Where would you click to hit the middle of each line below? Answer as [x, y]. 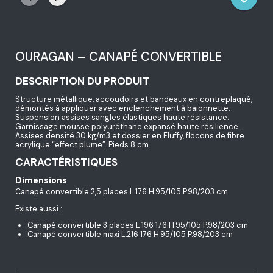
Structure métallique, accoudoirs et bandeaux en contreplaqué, [134, 99]
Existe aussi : [39, 208]
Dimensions [41, 180]
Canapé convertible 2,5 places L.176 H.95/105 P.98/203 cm [122, 191]
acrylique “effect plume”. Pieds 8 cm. [83, 145]
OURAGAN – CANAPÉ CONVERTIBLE [119, 56]
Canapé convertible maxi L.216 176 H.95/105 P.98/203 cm [130, 235]
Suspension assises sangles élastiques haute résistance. [122, 118]
